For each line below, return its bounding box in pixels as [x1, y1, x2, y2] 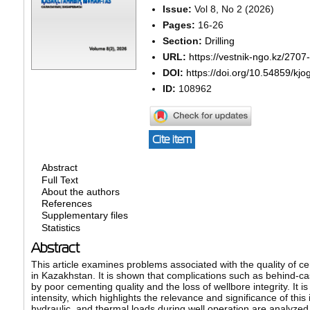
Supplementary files [41, 210, 128, 221]
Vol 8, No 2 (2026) [194, 3, 274, 15]
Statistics [41, 222, 80, 234]
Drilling [204, 35, 235, 46]
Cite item [152, 134, 192, 146]
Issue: [162, 3, 194, 15]
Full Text [41, 174, 78, 185]
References [41, 198, 92, 210]
